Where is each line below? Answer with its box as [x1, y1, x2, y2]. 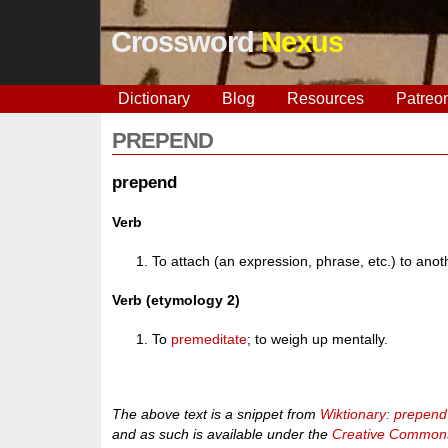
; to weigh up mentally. [247, 331, 389, 348]
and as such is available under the [112, 425, 333, 442]
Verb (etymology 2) [112, 292, 241, 309]
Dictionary [117, 90, 190, 107]
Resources [286, 90, 364, 107]
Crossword [110, 26, 261, 58]
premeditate [171, 331, 248, 348]
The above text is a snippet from [112, 405, 321, 422]
